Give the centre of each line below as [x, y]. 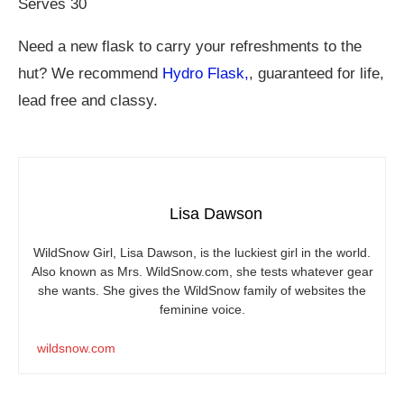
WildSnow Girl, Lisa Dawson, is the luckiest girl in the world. [202, 253]
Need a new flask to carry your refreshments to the [190, 47]
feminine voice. [202, 310]
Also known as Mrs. [88, 272]
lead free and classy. [88, 101]
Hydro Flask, [206, 74]
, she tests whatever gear [301, 272]
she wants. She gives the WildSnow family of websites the [202, 291]
